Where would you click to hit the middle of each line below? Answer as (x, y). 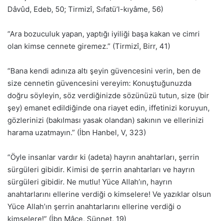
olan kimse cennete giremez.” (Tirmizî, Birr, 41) (89, 46)
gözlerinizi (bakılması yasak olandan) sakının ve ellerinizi (106, 120)
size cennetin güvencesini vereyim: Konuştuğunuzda (99, 83)
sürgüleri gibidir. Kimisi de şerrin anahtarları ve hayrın (101, 170)
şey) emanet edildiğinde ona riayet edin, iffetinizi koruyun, (109, 108)
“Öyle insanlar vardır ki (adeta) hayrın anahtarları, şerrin (103, 157)
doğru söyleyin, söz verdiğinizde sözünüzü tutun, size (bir (108, 96)
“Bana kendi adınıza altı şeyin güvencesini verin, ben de (104, 71)
